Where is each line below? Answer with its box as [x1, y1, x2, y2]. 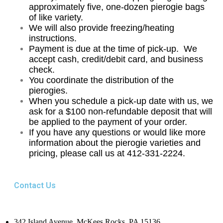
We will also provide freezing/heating [29, 23, 174, 33]
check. [29, 65, 55, 75]
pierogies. [29, 86, 68, 96]
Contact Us [14, 181, 56, 190]
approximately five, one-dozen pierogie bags [29, 2, 205, 12]
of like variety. [29, 12, 83, 22]
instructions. [29, 33, 77, 43]
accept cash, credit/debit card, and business [29, 54, 203, 64]
